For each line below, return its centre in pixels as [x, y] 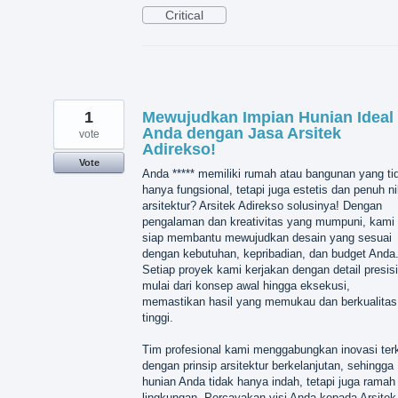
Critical [184, 15]
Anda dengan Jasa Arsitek [242, 133]
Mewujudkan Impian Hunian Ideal [268, 117]
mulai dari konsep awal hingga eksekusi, [246, 285]
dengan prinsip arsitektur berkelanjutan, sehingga [268, 366]
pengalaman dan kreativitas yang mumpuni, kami [268, 221]
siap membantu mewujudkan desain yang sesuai [267, 237]
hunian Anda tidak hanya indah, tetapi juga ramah [269, 382]
